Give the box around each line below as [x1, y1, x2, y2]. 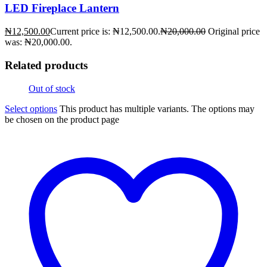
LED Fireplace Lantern [5, 2, 119, 15]
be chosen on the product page [5, 114, 119, 125]
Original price [208, 26, 260, 37]
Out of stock [29, 83, 75, 94]
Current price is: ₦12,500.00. [50, 26, 160, 37]
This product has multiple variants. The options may [60, 103, 254, 114]
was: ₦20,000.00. [5, 37, 72, 48]
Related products [5, 58, 88, 72]
